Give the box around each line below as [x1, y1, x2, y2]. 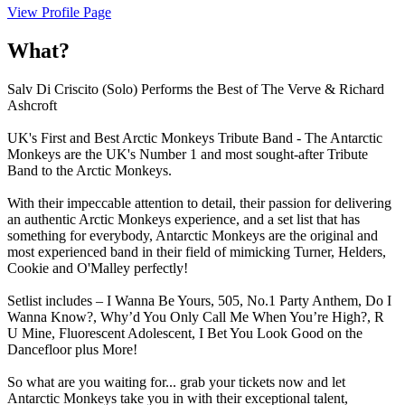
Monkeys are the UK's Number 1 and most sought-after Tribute [7, 146, 368, 162]
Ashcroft [7, 97, 57, 113]
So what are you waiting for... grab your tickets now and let [7, 373, 345, 390]
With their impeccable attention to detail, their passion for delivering [7, 194, 391, 211]
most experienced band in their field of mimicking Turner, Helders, [7, 243, 386, 259]
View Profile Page [7, 4, 111, 20]
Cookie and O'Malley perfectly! [7, 259, 188, 276]
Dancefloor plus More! [7, 341, 137, 357]
